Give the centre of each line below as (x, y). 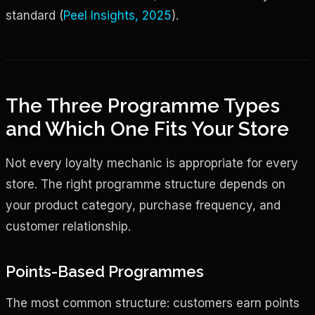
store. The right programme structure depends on (146, 184)
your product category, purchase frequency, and (143, 205)
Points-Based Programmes (105, 271)
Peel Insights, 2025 (117, 15)
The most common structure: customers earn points (153, 303)
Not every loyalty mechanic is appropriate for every (152, 163)
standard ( (34, 15)
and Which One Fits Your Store (147, 129)
